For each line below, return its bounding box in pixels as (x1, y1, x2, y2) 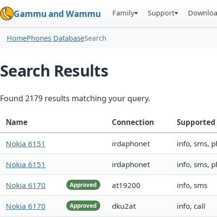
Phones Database (26, 33, 84, 43)
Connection (112, 117, 154, 127)
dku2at (112, 201, 136, 211)
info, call (177, 201, 205, 211)
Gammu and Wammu (14, 8, 101, 19)
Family (112, 8, 135, 17)
